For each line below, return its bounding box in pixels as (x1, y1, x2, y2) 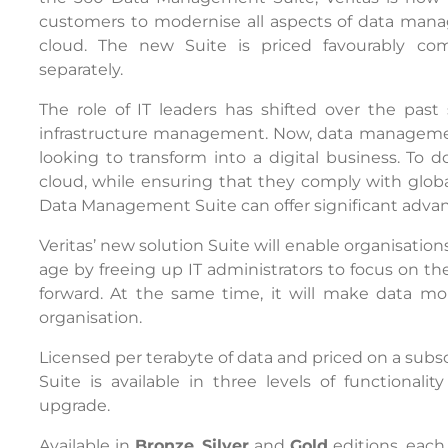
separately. (38, 59, 123, 79)
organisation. (38, 307, 142, 327)
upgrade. (38, 395, 110, 415)
